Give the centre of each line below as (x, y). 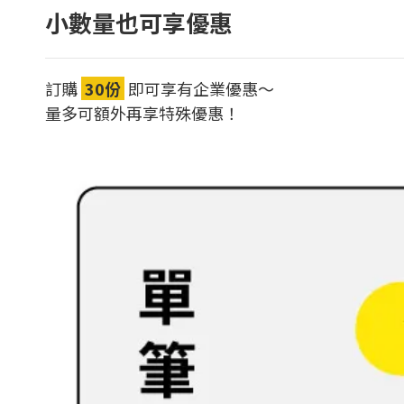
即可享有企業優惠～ (201, 88)
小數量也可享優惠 (139, 22)
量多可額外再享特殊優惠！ (142, 112)
